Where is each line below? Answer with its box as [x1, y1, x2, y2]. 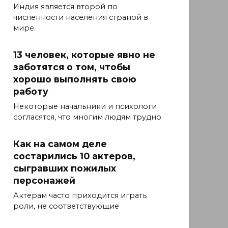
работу [13, 86, 48, 97]
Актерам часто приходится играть [13, 191, 147, 201]
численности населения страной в [13, 13, 148, 22]
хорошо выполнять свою [13, 74, 136, 85]
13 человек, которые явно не [13, 49, 155, 61]
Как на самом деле [13, 138, 107, 150]
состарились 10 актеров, [13, 151, 135, 162]
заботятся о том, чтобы [13, 62, 130, 73]
